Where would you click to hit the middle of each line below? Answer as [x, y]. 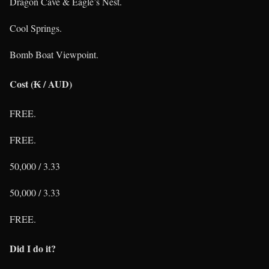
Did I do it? [33, 249]
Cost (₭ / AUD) [41, 83]
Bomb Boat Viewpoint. [54, 54]
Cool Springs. [36, 28]
